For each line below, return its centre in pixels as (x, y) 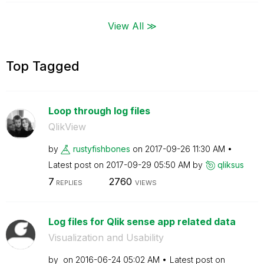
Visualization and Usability (106, 237)
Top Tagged (43, 66)
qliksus (230, 164)
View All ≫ (132, 25)
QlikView (67, 126)
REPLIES (68, 183)
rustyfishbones (101, 148)
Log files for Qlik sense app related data (142, 222)
